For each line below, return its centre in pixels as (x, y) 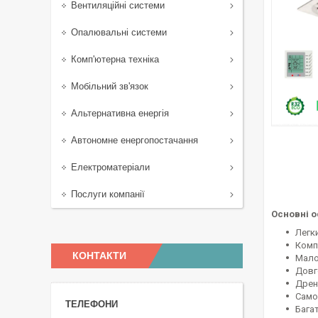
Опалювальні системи (119, 32)
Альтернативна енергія (120, 113)
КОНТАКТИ (99, 256)
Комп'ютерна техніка (115, 59)
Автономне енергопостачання (135, 140)
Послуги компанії (108, 194)
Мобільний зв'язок (110, 86)
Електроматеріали (110, 167)
